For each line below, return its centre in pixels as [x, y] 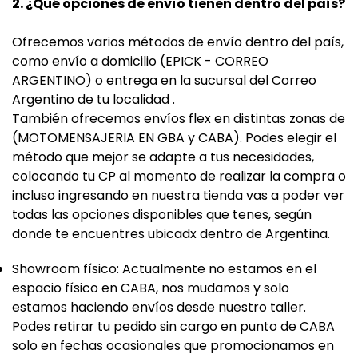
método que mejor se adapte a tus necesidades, [163, 157]
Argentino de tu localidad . [93, 99]
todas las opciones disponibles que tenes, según [162, 215]
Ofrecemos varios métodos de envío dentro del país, [178, 42]
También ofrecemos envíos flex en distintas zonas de [179, 119]
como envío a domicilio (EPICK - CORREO [140, 61]
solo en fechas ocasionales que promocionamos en [173, 346]
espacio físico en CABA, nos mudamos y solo [151, 288]
